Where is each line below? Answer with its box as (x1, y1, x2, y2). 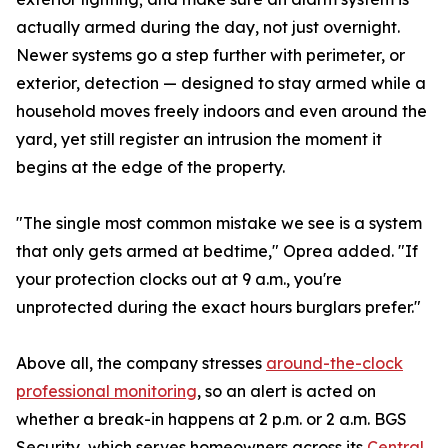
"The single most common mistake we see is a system (16, 213, 422, 234)
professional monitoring (16, 381, 197, 402)
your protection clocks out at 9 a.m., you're (16, 269, 342, 290)
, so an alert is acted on (197, 381, 376, 402)
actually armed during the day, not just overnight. (16, 17, 400, 38)
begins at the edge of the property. (16, 157, 285, 178)
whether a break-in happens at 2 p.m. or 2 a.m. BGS (16, 409, 407, 430)
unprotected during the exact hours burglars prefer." (16, 297, 421, 318)
